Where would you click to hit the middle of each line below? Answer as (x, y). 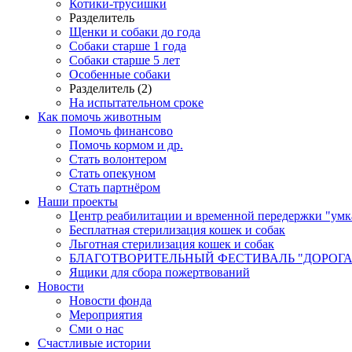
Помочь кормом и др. (126, 145)
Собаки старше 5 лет (125, 60)
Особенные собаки (120, 74)
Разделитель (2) (110, 88)
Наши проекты (78, 201)
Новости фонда (110, 300)
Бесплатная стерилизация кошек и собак (177, 229)
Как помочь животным (99, 116)
